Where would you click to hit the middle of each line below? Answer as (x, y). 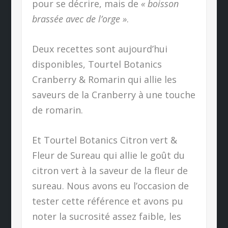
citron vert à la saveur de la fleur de (110, 170)
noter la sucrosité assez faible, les (106, 216)
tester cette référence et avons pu (107, 201)
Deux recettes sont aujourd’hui (99, 49)
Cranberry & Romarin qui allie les (104, 79)
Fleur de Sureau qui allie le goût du (108, 155)
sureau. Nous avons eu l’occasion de (110, 186)
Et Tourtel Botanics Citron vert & (104, 140)
